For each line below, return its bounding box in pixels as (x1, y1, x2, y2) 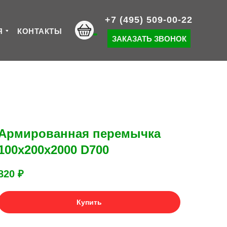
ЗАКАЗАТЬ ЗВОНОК (111, 34, 186, 43)
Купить (77, 198, 102, 206)
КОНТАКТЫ (17, 26, 62, 35)
